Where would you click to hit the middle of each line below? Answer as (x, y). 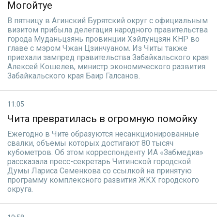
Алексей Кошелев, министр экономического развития (106, 67)
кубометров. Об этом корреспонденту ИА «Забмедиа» (105, 152)
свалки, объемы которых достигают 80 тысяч (90, 143)
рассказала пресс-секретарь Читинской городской (99, 162)
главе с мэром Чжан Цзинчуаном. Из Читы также (97, 48)
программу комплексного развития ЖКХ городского (103, 180)
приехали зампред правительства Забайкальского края (108, 57)
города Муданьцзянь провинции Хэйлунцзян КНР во (103, 39)
